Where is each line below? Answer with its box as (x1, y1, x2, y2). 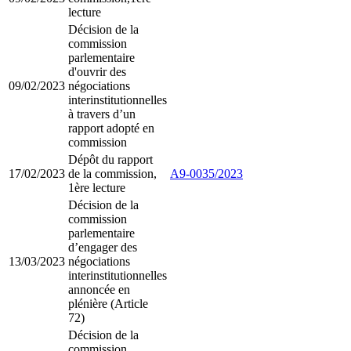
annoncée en (68, 283, 130, 297)
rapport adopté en (68, 121, 154, 136)
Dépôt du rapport (68, 153, 153, 167)
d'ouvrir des (68, 65, 126, 79)
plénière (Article (68, 297, 148, 311)
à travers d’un (68, 107, 136, 121)
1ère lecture (68, 181, 125, 195)
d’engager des (68, 241, 137, 255)
